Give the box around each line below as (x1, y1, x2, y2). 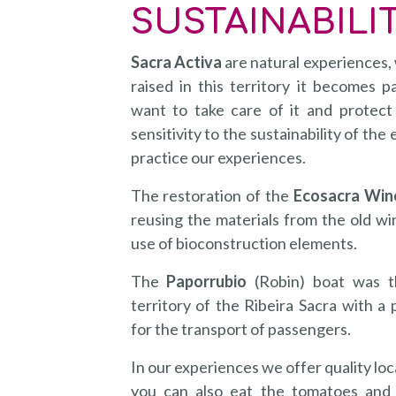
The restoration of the (130, 185, 293, 205)
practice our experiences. (130, 147, 306, 167)
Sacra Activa (130, 51, 225, 72)
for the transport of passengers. (130, 318, 351, 339)
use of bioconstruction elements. (130, 232, 357, 253)
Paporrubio (166, 270, 247, 291)
